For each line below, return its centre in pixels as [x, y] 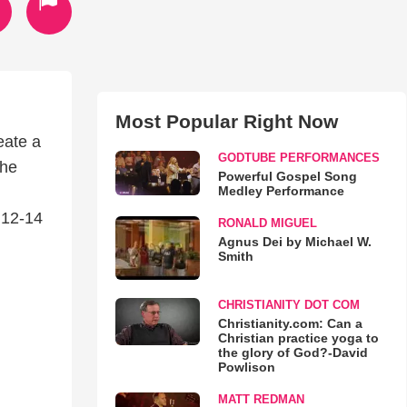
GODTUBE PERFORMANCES [298, 158]
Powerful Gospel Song [287, 176]
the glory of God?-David [293, 352]
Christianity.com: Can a [290, 323]
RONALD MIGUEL [267, 223]
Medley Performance [281, 191]
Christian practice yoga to [298, 338]
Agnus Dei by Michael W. [294, 242]
